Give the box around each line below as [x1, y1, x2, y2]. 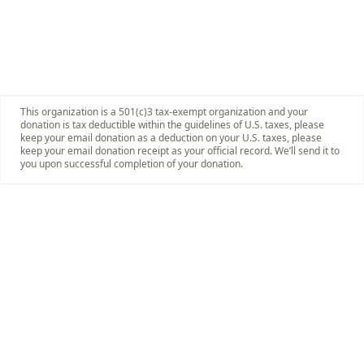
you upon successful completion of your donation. [20, 157, 243, 171]
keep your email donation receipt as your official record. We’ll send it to [20, 144, 340, 158]
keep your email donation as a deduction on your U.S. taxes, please [20, 131, 322, 145]
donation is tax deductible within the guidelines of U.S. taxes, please [20, 118, 324, 132]
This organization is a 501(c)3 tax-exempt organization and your [20, 105, 308, 119]
